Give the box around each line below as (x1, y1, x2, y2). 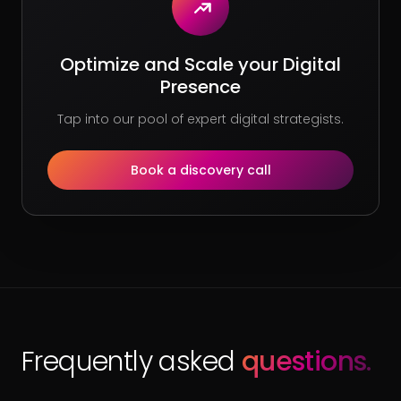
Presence (160, 74, 241, 100)
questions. (241, 343, 371, 381)
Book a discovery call (130, 161, 271, 180)
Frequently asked (21, 343, 235, 381)
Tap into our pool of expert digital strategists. (57, 110, 344, 129)
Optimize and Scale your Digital (60, 52, 341, 78)
